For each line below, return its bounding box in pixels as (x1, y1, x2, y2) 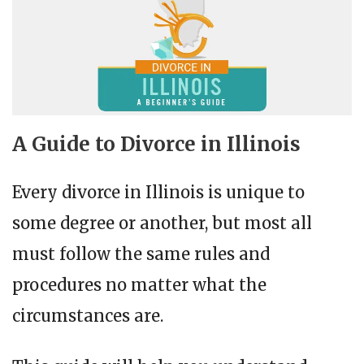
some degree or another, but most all (12, 213, 312, 234)
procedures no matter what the (12, 275, 266, 296)
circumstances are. (12, 305, 163, 327)
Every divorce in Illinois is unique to (12, 182, 305, 203)
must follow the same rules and (12, 244, 270, 265)
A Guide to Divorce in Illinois (12, 132, 301, 158)
